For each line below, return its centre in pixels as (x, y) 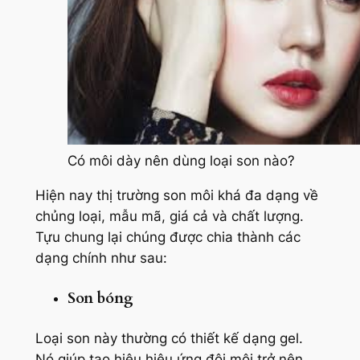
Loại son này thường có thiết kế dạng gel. (169, 338)
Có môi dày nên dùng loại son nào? (181, 160)
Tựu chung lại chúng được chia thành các (168, 237)
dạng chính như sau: (101, 258)
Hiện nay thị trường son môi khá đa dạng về (176, 195)
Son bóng (100, 299)
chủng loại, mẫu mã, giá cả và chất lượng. (169, 216)
